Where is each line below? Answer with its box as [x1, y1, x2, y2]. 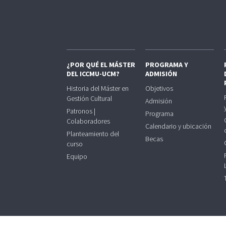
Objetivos [145, 84, 174, 93]
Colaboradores [67, 117, 110, 126]
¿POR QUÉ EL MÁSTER [67, 60, 135, 69]
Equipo [67, 152, 87, 161]
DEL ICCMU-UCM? [67, 69, 120, 78]
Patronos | [67, 106, 95, 116]
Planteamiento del [67, 129, 119, 138]
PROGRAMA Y [145, 60, 189, 69]
